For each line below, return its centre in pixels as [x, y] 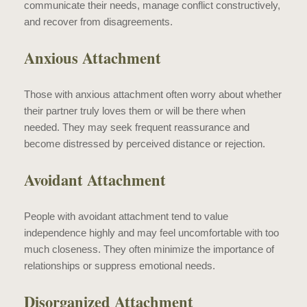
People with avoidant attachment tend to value [126, 216]
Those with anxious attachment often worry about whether [153, 94]
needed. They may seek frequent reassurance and [137, 127]
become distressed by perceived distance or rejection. [145, 143]
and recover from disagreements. [98, 21]
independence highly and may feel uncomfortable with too [151, 232]
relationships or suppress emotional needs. [120, 265]
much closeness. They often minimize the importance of [149, 249]
